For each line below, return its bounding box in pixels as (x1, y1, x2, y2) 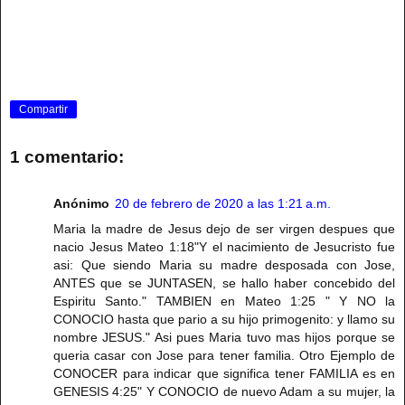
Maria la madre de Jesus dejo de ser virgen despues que (53, 221, 395, 237)
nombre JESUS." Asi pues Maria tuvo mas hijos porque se (53, 330, 395, 345)
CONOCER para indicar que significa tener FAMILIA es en (53, 366, 395, 381)
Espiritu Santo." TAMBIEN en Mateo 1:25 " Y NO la (53, 294, 395, 309)
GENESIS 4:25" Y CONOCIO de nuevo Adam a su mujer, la (53, 384, 395, 400)
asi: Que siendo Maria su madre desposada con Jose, (53, 258, 395, 273)
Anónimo (53, 196, 109, 212)
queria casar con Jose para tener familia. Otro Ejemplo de (53, 348, 395, 363)
